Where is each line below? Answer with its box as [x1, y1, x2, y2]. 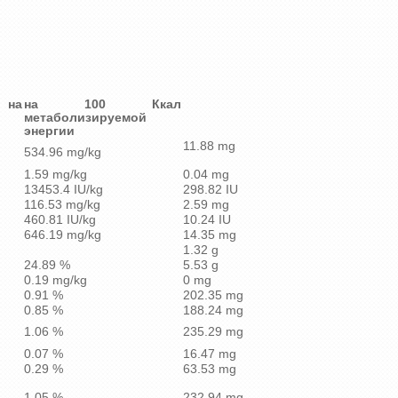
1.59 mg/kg [24, 168, 87, 182]
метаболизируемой [24, 111, 147, 125]
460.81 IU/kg [24, 213, 96, 227]
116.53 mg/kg [24, 198, 100, 212]
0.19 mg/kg [24, 274, 87, 288]
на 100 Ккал [24, 98, 181, 112]
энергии [24, 124, 114, 139]
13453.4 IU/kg [24, 183, 103, 197]
